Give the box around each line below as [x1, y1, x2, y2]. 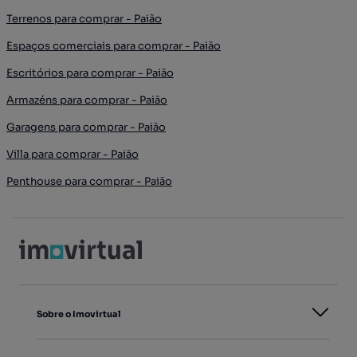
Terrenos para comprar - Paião [6, 12, 162, 25]
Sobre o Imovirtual [37, 308, 120, 320]
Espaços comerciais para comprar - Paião [6, 39, 221, 53]
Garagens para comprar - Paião [6, 120, 166, 134]
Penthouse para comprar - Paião [6, 175, 172, 188]
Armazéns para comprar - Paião [6, 93, 167, 107]
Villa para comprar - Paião [6, 147, 139, 161]
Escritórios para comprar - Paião [6, 66, 174, 80]
